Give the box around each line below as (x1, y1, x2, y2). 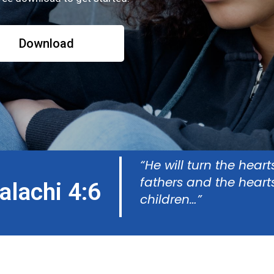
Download (18, 36, 74, 51)
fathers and (139, 173, 215, 191)
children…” (139, 190, 202, 208)
